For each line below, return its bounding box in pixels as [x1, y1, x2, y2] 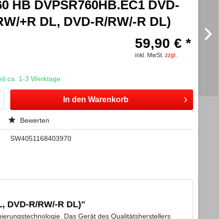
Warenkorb [88, 95, 129, 104]
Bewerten [18, 116, 49, 124]
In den [63, 95, 86, 104]
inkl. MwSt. [135, 52, 165, 59]
